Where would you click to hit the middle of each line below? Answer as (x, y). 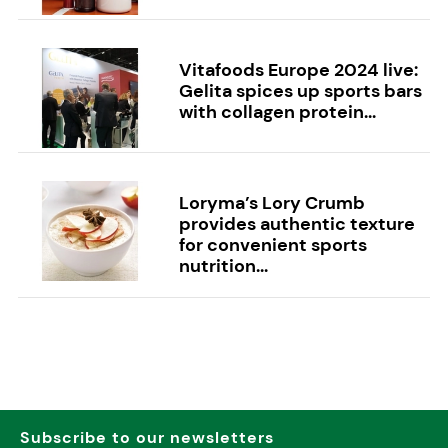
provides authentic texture (296, 224)
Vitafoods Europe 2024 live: (298, 70)
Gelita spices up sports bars (300, 91)
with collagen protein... (277, 112)
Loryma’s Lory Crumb (271, 203)
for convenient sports (272, 245)
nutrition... (223, 266)
